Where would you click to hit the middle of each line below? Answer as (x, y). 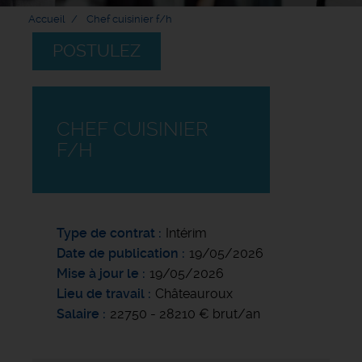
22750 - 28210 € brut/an (185, 314)
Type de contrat (106, 233)
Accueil (46, 19)
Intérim (186, 233)
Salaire (78, 314)
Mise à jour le (98, 273)
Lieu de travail (101, 293)
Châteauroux (194, 293)
